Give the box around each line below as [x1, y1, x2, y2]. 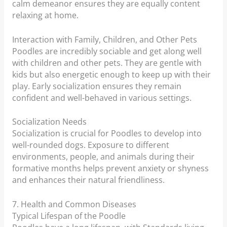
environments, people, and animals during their [12, 151, 195, 163]
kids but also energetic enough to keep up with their [12, 68, 211, 80]
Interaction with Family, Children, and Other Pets [12, 33, 197, 45]
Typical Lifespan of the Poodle [12, 210, 126, 222]
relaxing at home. [12, 9, 79, 21]
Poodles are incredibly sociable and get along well [12, 45, 202, 57]
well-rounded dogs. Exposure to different [12, 139, 169, 151]
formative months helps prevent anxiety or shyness [12, 163, 209, 174]
